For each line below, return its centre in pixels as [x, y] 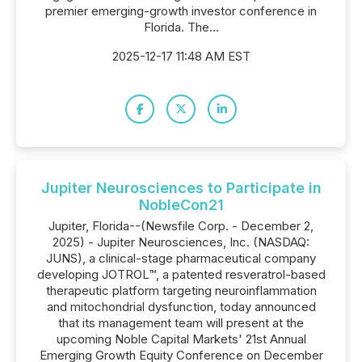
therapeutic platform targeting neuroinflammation [181, 290]
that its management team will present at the [181, 323]
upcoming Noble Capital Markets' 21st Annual [181, 339]
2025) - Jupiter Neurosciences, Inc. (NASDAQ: [181, 242]
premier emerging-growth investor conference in [181, 11]
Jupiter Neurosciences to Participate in [181, 188]
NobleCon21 [181, 205]
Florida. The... [181, 27]
